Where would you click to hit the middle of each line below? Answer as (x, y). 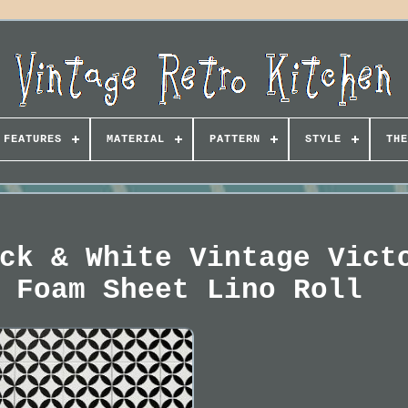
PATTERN (235, 139)
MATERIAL (135, 139)
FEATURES (32, 139)
